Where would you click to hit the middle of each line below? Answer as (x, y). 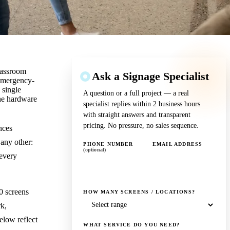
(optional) (95, 149)
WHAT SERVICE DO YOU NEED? (132, 225)
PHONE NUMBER (108, 144)
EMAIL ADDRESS (177, 144)
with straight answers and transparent (137, 114)
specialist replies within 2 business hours (142, 104)
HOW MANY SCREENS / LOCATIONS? (139, 191)
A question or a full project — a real (136, 93)
